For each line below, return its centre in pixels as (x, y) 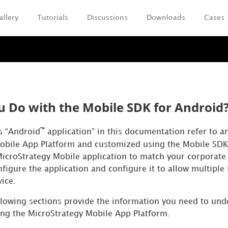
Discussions (107, 18)
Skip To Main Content (114, 44)
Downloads (166, 18)
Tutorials (53, 18)
